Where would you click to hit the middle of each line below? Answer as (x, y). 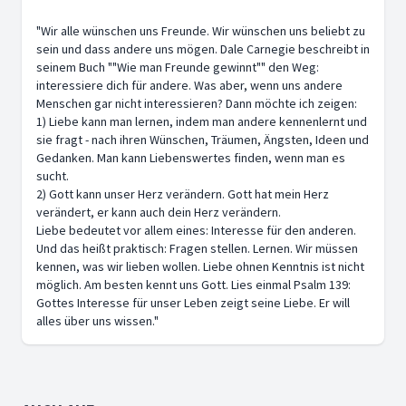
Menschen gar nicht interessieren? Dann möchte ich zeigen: (197, 103)
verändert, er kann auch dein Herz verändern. (159, 212)
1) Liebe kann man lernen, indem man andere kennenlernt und (202, 121)
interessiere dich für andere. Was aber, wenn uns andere (189, 85)
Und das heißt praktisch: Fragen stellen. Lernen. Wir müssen (197, 248)
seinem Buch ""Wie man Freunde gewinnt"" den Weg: (178, 67)
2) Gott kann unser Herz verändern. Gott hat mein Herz (183, 194)
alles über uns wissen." (97, 321)
